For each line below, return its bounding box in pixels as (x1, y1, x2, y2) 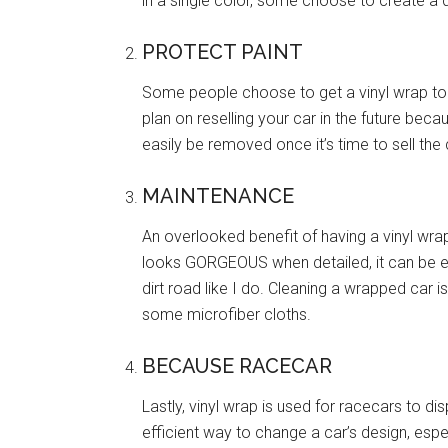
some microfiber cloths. (142, 305, 311, 324)
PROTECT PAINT (142, 40, 303, 64)
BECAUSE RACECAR (142, 354, 332, 378)
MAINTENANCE (142, 184, 294, 208)
